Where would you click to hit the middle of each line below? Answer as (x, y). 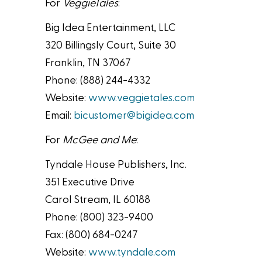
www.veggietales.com (142, 98)
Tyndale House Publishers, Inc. (116, 165)
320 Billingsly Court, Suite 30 (111, 46)
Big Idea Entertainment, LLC (111, 28)
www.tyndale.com (132, 253)
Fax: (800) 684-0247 (92, 235)
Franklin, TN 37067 (88, 63)
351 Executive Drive (90, 182)
